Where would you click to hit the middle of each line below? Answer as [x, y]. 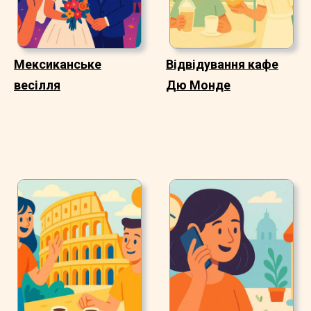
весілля [37, 85]
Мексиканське [58, 64]
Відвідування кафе [222, 64]
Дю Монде [198, 85]
